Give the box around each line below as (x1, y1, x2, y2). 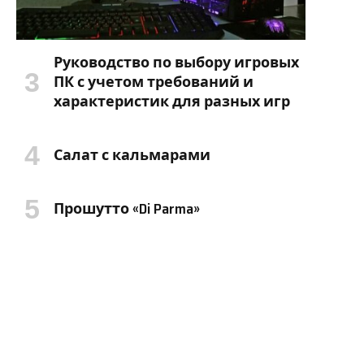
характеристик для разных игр (54, 89, 290, 113)
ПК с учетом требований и (54, 70, 253, 93)
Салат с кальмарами (54, 143, 210, 167)
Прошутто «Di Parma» (54, 197, 200, 220)
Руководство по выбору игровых (54, 50, 299, 74)
